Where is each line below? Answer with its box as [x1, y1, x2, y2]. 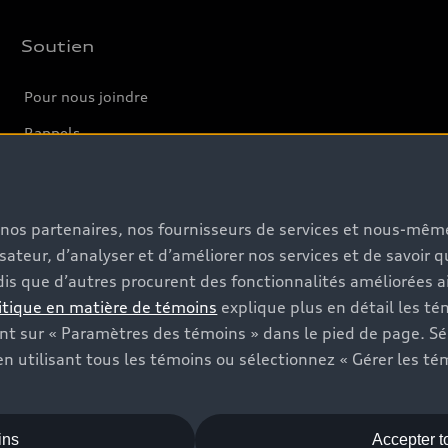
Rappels [24, 124, 81, 141]
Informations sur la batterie [24, 160, 218, 177]
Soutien [21, 36, 95, 56]
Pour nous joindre [24, 88, 149, 105]
